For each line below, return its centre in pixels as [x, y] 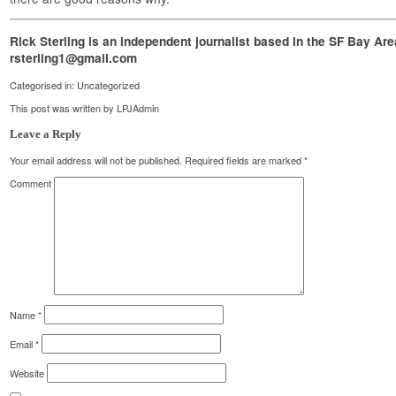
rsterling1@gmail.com [74, 58]
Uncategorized [109, 84]
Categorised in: [44, 84]
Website [27, 373]
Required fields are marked [244, 160]
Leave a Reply [46, 134]
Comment [31, 183]
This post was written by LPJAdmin [85, 107]
